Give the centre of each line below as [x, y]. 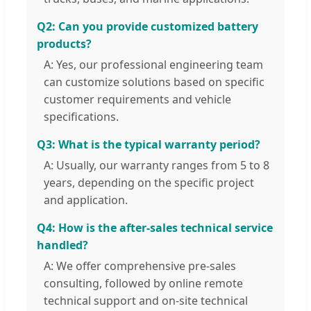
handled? [62, 245]
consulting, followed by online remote [143, 284]
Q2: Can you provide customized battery [148, 27]
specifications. [81, 117]
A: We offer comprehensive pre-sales [140, 266]
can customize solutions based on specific [154, 82]
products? [64, 44]
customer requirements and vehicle [137, 100]
